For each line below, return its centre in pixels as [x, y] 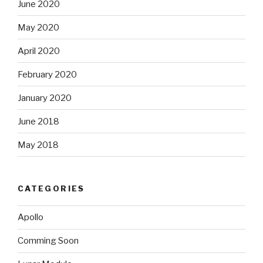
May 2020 [38, 27]
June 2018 [38, 121]
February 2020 [47, 74]
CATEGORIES [51, 188]
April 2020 [39, 51]
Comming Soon [48, 241]
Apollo [31, 217]
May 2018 [38, 145]
